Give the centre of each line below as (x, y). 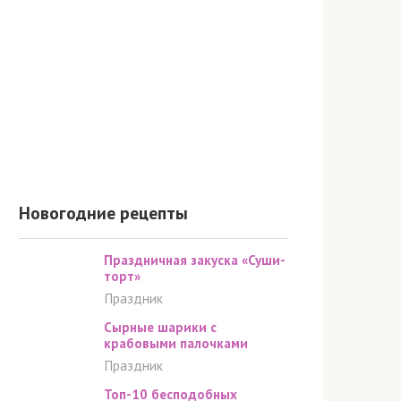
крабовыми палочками (176, 343)
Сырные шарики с (160, 327)
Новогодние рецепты (103, 212)
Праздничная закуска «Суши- (195, 260)
